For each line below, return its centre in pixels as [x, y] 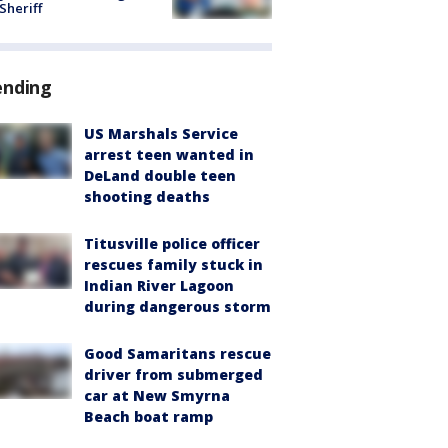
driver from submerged [173, 374]
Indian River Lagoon [159, 285]
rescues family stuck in [173, 264]
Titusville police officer [172, 243]
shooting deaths [147, 196]
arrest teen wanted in [169, 154]
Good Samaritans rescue [177, 353]
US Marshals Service [161, 133]
